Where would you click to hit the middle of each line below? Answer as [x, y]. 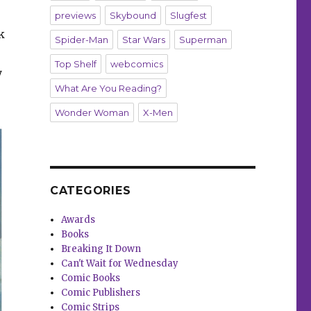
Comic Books [91, 278]
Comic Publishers [101, 293]
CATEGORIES [90, 191]
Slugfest [188, 16]
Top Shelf [75, 64]
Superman [203, 40]
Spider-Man [81, 40]
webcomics [136, 64]
